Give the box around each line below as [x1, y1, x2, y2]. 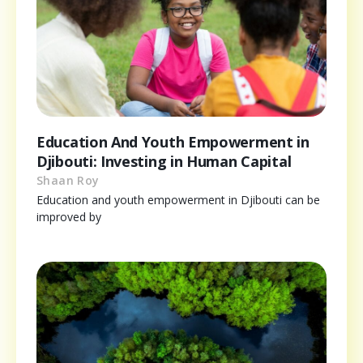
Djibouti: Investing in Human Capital [36, 151, 292, 171]
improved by [36, 208, 101, 224]
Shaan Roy [36, 172, 100, 188]
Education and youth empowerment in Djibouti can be [36, 191, 320, 207]
